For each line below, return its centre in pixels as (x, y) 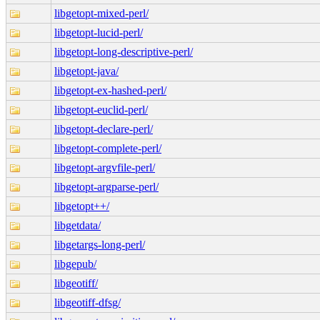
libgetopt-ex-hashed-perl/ (110, 90)
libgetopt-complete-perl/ (108, 148)
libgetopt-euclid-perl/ (101, 109)
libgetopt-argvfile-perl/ (105, 167)
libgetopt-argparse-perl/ (106, 186)
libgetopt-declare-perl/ (104, 129)
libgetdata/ (77, 225)
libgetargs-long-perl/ (100, 244)
